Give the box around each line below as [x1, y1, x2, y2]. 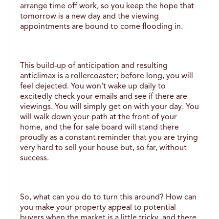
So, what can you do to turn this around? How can [20, 193, 197, 201]
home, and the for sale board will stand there [20, 123, 179, 131]
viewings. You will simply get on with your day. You [20, 103, 199, 111]
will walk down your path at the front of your [20, 113, 177, 121]
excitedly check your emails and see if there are [20, 92, 187, 101]
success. [20, 154, 51, 162]
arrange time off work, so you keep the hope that [20, 2, 194, 10]
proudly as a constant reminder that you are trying [20, 133, 198, 142]
